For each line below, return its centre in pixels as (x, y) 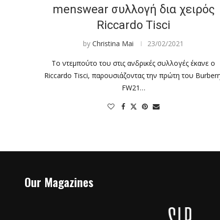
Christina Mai (113, 43)
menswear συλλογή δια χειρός (133, 9)
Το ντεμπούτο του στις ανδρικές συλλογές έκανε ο (134, 63)
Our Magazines (59, 181)
